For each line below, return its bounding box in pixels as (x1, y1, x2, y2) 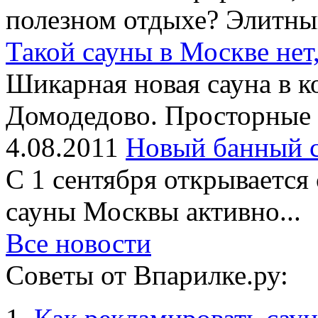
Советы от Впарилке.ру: (6, 260, 288, 290)
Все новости (6, 228, 151, 258)
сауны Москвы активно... (6, 196, 301, 226)
